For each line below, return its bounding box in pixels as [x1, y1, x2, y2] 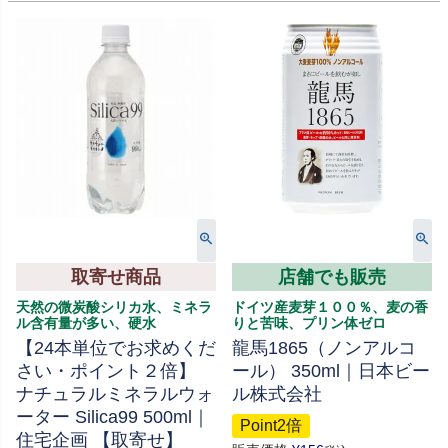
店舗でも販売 [278, 266, 386, 287]
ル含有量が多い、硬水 [16, 314, 156, 331]
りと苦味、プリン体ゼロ [232, 314, 386, 331]
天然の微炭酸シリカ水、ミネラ [16, 298, 212, 315]
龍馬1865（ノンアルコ [232, 337, 416, 358]
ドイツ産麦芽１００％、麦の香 [232, 298, 428, 315]
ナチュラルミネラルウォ [16, 383, 214, 404]
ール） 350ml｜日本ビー [232, 360, 430, 381]
